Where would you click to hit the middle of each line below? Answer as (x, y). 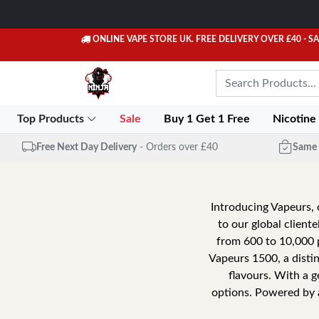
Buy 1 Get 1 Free (209, 119)
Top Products (52, 119)
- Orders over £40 (178, 147)
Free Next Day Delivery (86, 147)
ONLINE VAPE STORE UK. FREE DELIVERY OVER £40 (197, 39)
